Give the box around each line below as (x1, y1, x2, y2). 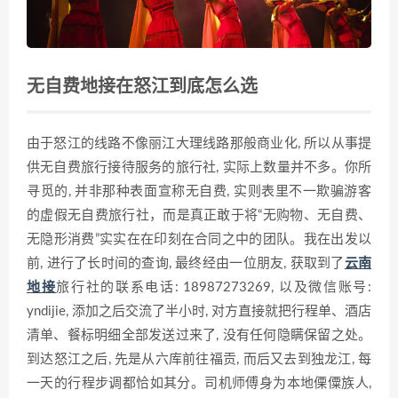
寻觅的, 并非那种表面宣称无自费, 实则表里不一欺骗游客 (27, 185, 371, 199)
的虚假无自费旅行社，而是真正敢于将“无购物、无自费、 (27, 209, 371, 223)
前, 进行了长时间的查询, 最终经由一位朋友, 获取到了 (27, 257, 345, 271)
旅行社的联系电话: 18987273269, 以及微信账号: (56, 281, 372, 295)
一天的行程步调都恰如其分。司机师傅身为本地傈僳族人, (27, 377, 371, 391)
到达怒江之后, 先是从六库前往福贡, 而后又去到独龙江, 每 (27, 353, 371, 367)
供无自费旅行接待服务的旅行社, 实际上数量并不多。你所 (27, 161, 371, 175)
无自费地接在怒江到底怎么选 (27, 78, 258, 97)
